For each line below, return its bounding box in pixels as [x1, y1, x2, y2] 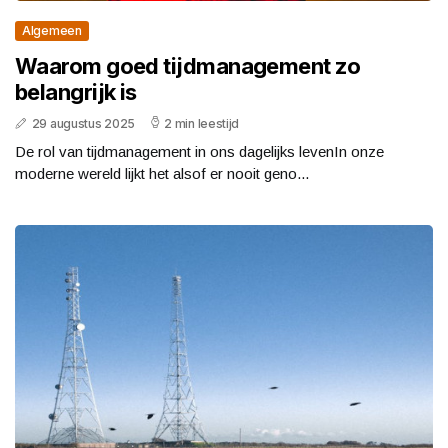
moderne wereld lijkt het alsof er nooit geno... [15, 164, 309, 182]
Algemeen [22, 22, 82, 38]
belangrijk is [15, 78, 137, 105]
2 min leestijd [164, 115, 240, 131]
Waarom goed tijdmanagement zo [15, 52, 361, 79]
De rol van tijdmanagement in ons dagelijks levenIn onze [15, 142, 384, 160]
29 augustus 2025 [31, 115, 135, 131]
